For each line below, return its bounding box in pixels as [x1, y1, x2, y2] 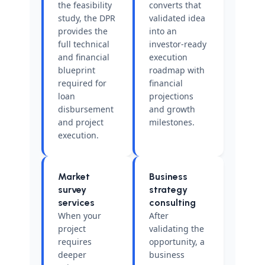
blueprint [58, 64, 95, 76]
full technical [58, 38, 109, 50]
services [58, 197, 95, 208]
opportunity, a [149, 236, 205, 247]
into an [149, 25, 177, 37]
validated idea [149, 12, 205, 24]
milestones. [149, 117, 195, 128]
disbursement [58, 104, 114, 115]
